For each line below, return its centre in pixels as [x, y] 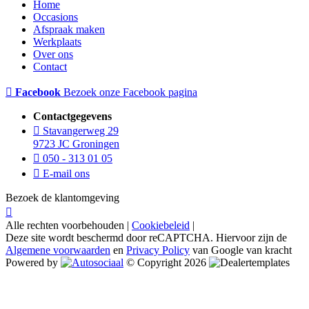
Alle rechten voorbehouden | [69, 225]
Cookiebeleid [161, 225]
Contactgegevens [72, 116]
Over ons [53, 54]
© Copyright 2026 [168, 262]
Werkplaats [57, 41]
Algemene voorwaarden [58, 250]
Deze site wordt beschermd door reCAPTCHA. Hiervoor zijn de [146, 237]
